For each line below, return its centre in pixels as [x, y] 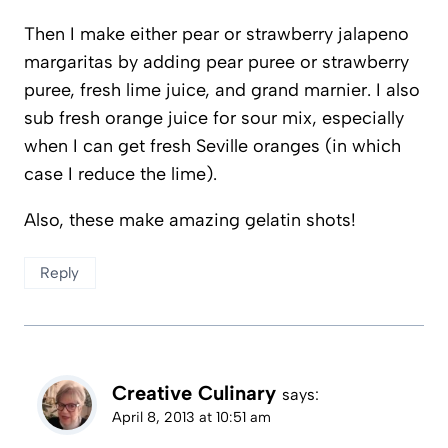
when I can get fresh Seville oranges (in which [212, 145]
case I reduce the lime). [120, 173]
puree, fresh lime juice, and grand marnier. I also [222, 89]
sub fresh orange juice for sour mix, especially [214, 117]
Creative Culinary [194, 392]
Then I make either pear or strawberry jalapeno [216, 33]
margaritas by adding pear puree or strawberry [216, 61]
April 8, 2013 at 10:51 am [191, 416]
